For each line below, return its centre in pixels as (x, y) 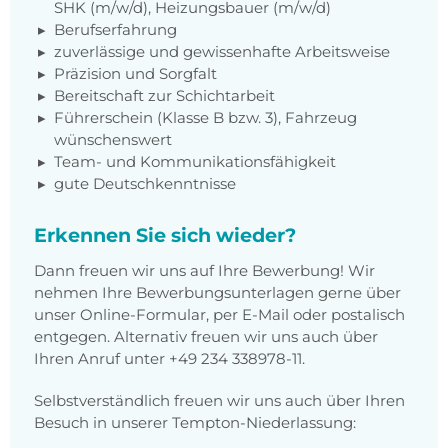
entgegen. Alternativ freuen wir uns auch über (206, 337)
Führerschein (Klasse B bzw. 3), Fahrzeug (205, 118)
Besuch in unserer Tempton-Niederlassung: (195, 423)
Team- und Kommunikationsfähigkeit (195, 162)
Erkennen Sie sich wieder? (165, 235)
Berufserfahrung (115, 30)
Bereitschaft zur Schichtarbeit (164, 96)
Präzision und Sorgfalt (135, 74)
